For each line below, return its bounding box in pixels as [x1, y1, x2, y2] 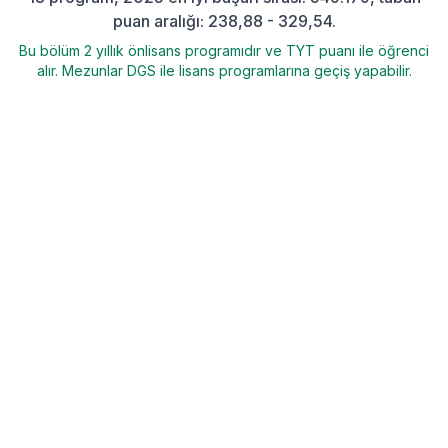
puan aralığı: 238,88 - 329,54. [112, 11, 336, 31]
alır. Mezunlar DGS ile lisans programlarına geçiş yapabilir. [36, 62, 412, 79]
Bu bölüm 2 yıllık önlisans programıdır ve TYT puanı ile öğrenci [19, 42, 429, 59]
